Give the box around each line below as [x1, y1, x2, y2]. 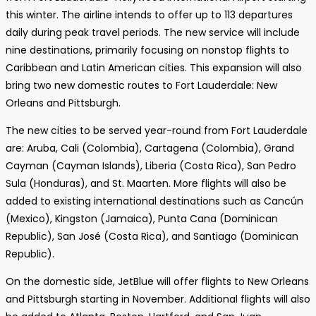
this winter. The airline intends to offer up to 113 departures [6, 8, 293, 22]
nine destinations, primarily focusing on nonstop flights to [6, 43, 289, 57]
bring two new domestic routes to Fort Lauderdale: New [6, 78, 277, 92]
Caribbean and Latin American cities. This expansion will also [6, 61, 302, 75]
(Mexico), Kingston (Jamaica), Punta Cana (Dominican [6, 212, 278, 226]
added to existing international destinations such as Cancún [6, 194, 303, 208]
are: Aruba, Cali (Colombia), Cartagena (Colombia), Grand [6, 141, 294, 155]
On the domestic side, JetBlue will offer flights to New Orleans [6, 274, 309, 288]
